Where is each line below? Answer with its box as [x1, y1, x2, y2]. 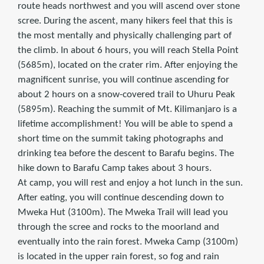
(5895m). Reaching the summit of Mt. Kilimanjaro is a [18, 104, 237, 115]
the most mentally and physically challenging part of [18, 31, 232, 41]
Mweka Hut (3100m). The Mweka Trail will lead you [18, 207, 228, 218]
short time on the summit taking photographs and [18, 134, 223, 144]
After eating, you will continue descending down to [18, 193, 224, 203]
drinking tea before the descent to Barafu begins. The [18, 148, 234, 159]
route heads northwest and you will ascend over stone [18, 1, 240, 12]
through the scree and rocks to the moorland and [18, 222, 219, 233]
